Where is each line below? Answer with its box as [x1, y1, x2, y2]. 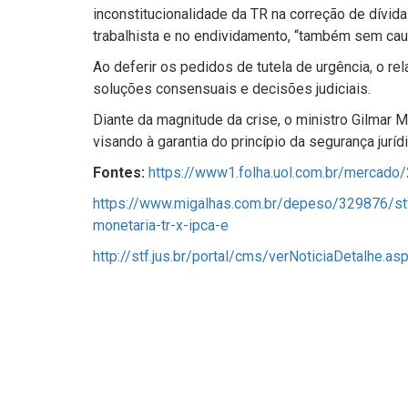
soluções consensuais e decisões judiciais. [93, 80, 371, 97]
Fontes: [93, 164, 145, 181]
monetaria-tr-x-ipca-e [93, 217, 229, 234]
